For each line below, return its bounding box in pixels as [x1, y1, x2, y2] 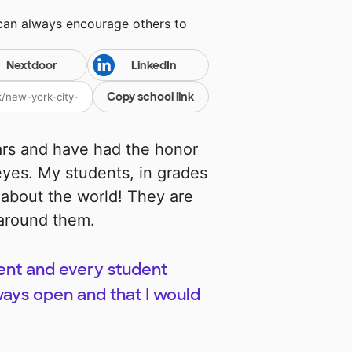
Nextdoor [5, 58, 57, 73]
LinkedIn [130, 58, 177, 73]
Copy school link [107, 90, 195, 104]
